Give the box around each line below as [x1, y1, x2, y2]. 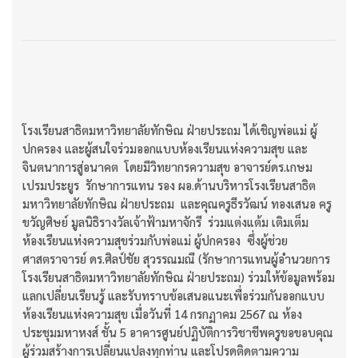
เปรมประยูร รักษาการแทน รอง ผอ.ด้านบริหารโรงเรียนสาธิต [22, 177, 316, 193]
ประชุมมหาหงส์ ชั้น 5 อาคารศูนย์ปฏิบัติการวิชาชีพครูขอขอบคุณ [22, 324, 333, 340]
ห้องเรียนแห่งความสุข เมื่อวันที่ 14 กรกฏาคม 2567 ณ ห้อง [22, 306, 302, 322]
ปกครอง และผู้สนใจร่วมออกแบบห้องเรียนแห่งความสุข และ [22, 141, 308, 157]
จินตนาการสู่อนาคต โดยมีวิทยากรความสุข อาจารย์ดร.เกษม [22, 159, 312, 175]
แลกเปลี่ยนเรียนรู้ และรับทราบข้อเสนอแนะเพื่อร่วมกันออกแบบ [22, 288, 324, 304]
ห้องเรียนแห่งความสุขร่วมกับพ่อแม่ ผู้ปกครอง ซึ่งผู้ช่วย [22, 233, 288, 249]
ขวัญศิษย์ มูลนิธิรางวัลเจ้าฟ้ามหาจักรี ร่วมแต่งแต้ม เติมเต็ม [22, 214, 308, 230]
